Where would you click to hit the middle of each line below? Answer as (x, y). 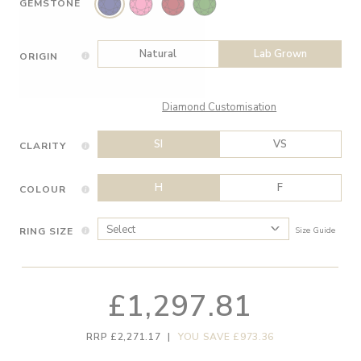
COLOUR (43, 190)
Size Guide (315, 231)
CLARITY (43, 146)
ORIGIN (39, 56)
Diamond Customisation (220, 107)
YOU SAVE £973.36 (226, 337)
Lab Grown (280, 54)
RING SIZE (46, 231)
